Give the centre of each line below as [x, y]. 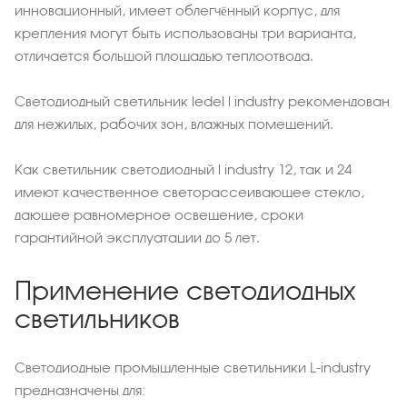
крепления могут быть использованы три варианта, [185, 33]
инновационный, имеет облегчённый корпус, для [177, 10]
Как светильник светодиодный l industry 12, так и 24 [183, 169]
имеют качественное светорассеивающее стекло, [189, 192]
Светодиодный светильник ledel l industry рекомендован [202, 101]
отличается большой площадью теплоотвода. [164, 55]
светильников [97, 318]
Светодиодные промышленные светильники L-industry [193, 367]
